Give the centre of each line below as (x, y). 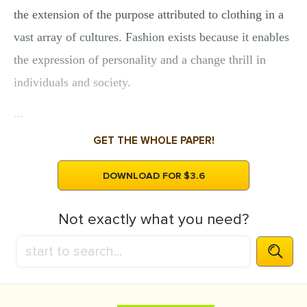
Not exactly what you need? (153, 220)
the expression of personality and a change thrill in (140, 60)
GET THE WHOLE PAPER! (153, 140)
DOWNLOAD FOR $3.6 (153, 176)
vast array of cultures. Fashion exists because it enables (151, 37)
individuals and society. (72, 82)
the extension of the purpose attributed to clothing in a (149, 14)
